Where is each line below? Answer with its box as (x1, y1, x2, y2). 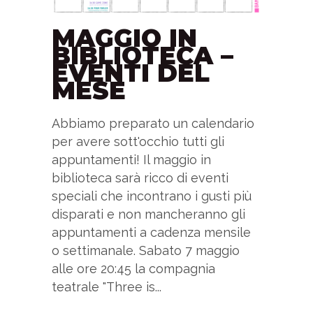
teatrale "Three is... (52, 279, 161, 295)
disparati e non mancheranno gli (52, 207, 245, 222)
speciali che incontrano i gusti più (52, 189, 252, 204)
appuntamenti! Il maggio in (52, 152, 211, 168)
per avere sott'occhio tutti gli (52, 134, 224, 150)
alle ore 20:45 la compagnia (52, 261, 215, 277)
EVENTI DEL (52, 58, 210, 89)
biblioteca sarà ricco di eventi (52, 170, 228, 186)
